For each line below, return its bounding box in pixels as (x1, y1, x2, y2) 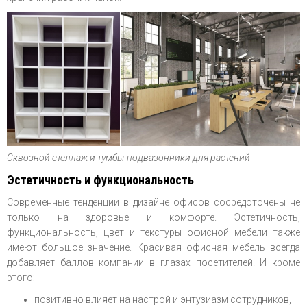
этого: (7, 272, 35, 284)
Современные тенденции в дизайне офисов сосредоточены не (7, 197, 300, 208)
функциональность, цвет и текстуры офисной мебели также (7, 227, 300, 238)
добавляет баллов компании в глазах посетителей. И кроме (7, 257, 300, 269)
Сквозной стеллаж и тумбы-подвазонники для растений (7, 152, 250, 164)
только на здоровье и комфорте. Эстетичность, (7, 212, 300, 223)
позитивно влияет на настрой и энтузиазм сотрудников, (34, 294, 291, 306)
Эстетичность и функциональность (7, 173, 194, 188)
